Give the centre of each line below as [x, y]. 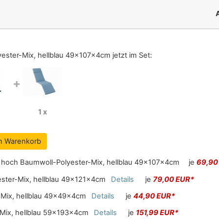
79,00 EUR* [173, 179]
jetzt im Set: [131, 55]
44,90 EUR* [154, 196]
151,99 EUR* [157, 213]
